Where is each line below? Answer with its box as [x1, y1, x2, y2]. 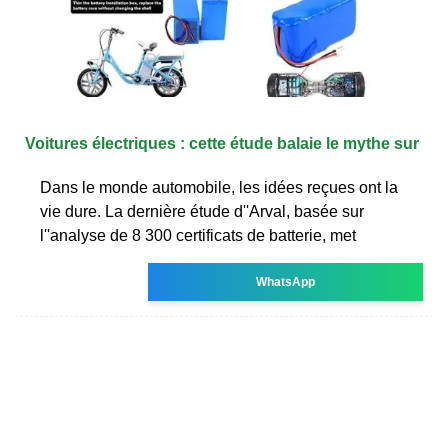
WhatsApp [256, 274, 316, 289]
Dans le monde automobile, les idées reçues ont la [40, 178, 398, 196]
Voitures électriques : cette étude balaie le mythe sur [25, 134, 419, 152]
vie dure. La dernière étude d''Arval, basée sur [40, 202, 364, 220]
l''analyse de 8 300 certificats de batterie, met [40, 226, 356, 244]
